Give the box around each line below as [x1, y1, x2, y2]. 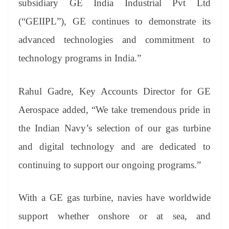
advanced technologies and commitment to [18, 34, 211, 45]
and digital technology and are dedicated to [18, 141, 211, 152]
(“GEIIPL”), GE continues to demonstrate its [18, 16, 211, 27]
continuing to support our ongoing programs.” [18, 159, 201, 170]
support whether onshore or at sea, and [18, 211, 211, 222]
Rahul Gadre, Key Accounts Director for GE [18, 85, 211, 97]
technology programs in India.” [18, 53, 141, 64]
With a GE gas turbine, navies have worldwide [18, 192, 211, 203]
